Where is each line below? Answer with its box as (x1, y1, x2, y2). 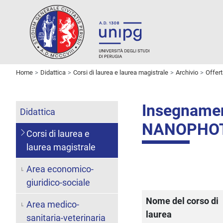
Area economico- (26, 163, 94, 174)
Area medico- (26, 199, 79, 210)
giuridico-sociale (26, 177, 90, 188)
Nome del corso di (146, 195, 219, 206)
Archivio (176, 68, 198, 76)
